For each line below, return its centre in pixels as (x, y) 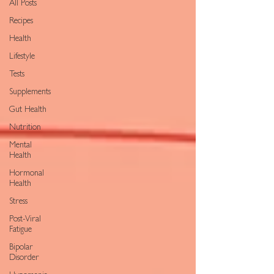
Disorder (24, 258)
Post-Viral (25, 220)
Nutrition (25, 128)
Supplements (30, 92)
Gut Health (28, 110)
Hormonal (27, 174)
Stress (18, 202)
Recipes (21, 21)
